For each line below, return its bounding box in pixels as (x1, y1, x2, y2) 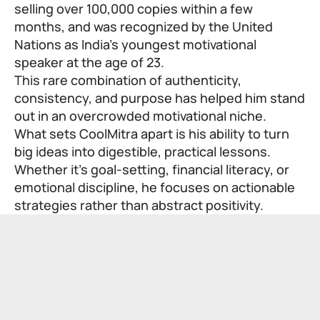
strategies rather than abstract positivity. (14, 196, 264, 214)
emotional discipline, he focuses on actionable (14, 178, 295, 196)
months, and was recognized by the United (14, 17, 273, 35)
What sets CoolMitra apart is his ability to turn (14, 124, 289, 142)
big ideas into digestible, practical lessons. (14, 142, 271, 160)
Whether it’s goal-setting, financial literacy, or (14, 160, 289, 178)
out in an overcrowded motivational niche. (14, 106, 266, 124)
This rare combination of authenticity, (14, 71, 241, 89)
